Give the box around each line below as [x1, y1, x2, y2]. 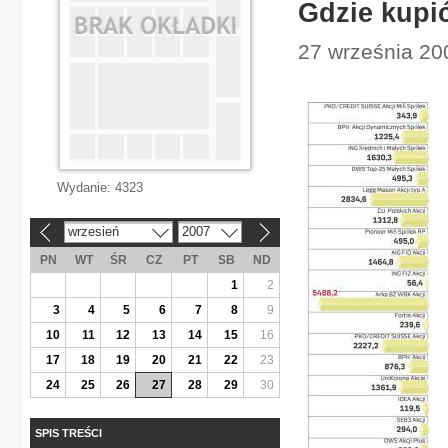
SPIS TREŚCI [35, 426, 102, 439]
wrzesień [67, 223, 119, 239]
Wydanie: [57, 180, 115, 195]
